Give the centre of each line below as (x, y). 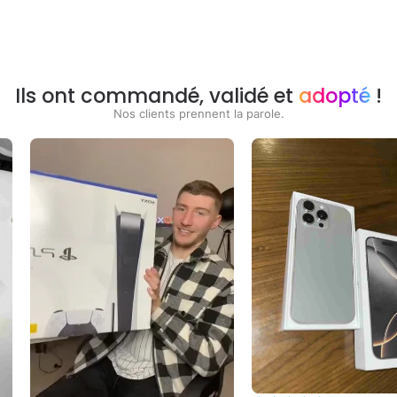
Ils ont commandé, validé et (157, 96)
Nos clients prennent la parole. (198, 114)
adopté (335, 96)
